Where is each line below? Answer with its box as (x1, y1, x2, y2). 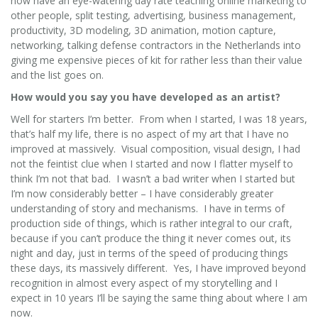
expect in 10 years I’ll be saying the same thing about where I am (11, 290, 307, 305)
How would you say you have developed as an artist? (11, 89, 280, 104)
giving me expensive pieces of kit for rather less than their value (11, 53, 302, 67)
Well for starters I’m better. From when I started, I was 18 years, (11, 111, 307, 126)
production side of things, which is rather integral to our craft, (11, 216, 292, 230)
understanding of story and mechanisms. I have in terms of (11, 201, 285, 215)
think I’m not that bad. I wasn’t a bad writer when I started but (11, 171, 295, 185)
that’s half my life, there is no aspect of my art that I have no (11, 126, 289, 141)
